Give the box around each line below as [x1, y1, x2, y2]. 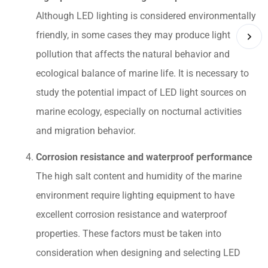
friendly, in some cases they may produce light [36, 29, 230, 41]
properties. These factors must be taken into [36, 227, 221, 239]
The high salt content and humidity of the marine [36, 170, 242, 182]
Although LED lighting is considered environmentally [36, 10, 256, 22]
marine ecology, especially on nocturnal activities [36, 105, 242, 117]
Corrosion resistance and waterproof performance [36, 151, 252, 163]
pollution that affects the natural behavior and [36, 48, 230, 60]
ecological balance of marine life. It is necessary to [36, 67, 249, 79]
